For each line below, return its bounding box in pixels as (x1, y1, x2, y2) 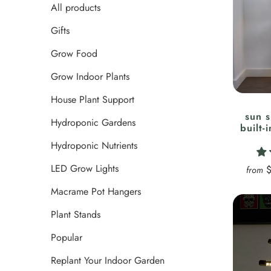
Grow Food (51, 47, 97, 61)
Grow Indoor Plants (51, 70, 129, 84)
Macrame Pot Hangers (51, 184, 141, 199)
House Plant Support (51, 93, 134, 107)
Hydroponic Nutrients (51, 139, 137, 153)
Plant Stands (51, 207, 100, 222)
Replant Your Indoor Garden (51, 253, 165, 268)
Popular (51, 230, 82, 245)
